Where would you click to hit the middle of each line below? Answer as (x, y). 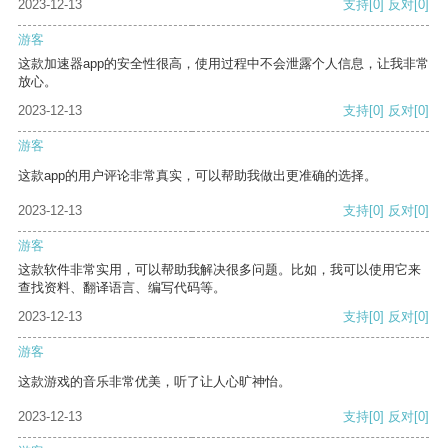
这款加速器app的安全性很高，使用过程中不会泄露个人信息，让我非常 (223, 64)
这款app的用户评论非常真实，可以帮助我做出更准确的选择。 (197, 176)
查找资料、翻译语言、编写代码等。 (122, 288)
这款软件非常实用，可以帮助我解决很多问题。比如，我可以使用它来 (219, 270)
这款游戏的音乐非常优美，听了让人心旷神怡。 (154, 382)
